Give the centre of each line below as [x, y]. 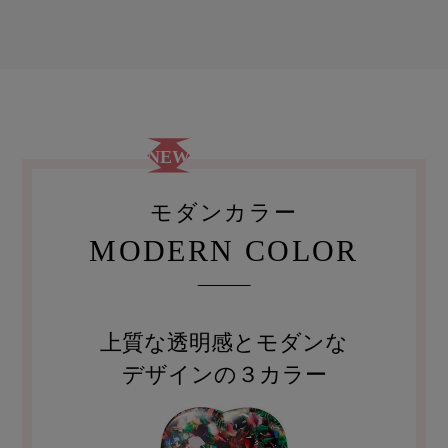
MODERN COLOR [224, 250]
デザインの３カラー [224, 374]
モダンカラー [224, 212]
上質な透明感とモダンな [224, 342]
